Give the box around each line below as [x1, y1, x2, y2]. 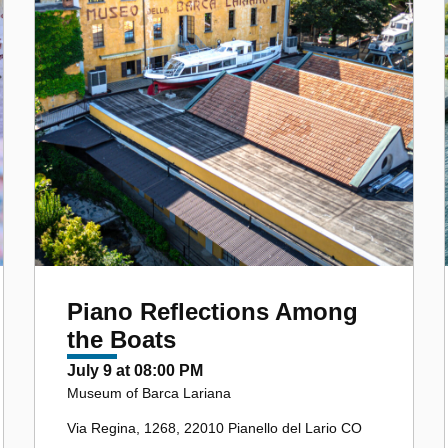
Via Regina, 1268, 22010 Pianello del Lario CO [67, 419, 362, 436]
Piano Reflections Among [67, 297, 358, 325]
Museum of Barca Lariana [67, 384, 231, 401]
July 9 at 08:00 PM [67, 361, 203, 379]
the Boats [67, 325, 176, 353]
